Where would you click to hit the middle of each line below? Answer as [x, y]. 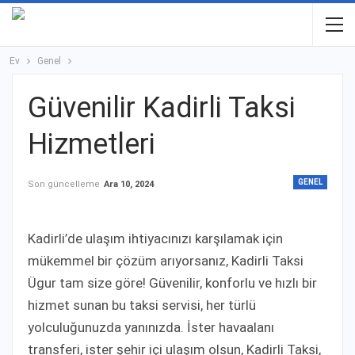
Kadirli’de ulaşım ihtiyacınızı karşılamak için [155, 238]
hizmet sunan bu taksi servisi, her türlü [142, 305]
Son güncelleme [65, 184]
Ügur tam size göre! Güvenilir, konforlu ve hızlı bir [172, 282]
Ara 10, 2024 [129, 184]
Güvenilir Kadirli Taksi [162, 108]
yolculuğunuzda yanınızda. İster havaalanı [151, 327]
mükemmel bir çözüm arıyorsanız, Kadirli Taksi [166, 260]
